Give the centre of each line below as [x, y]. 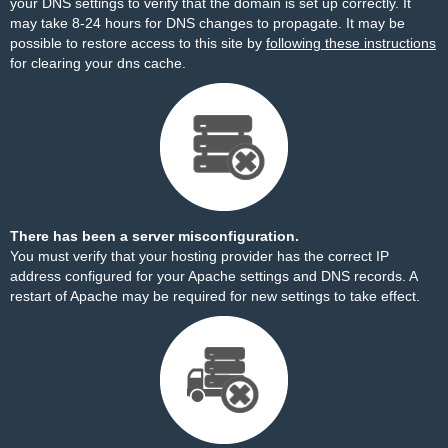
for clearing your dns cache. [98, 63]
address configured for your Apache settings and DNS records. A [213, 276]
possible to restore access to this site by [138, 43]
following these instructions [351, 43]
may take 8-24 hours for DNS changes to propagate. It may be [207, 23]
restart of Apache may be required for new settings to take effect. [215, 296]
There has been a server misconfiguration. [154, 236]
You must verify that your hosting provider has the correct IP [199, 256]
